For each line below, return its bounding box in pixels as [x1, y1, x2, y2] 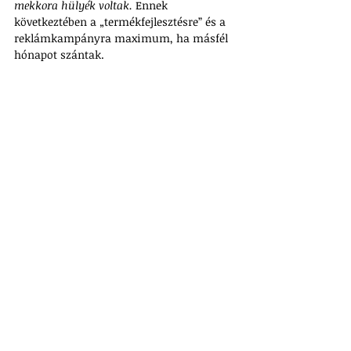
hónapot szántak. [14, 47, 104, 62]
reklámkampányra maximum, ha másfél [14, 31, 231, 45]
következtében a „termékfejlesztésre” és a [14, 14, 229, 29]
